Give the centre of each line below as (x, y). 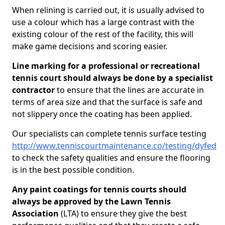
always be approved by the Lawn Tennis (91, 201)
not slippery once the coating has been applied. (102, 114)
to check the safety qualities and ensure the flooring (111, 158)
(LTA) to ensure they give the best (123, 213)
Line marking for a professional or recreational (106, 66)
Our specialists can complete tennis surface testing (109, 134)
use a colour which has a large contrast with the (103, 22)
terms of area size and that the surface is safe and (107, 102)
